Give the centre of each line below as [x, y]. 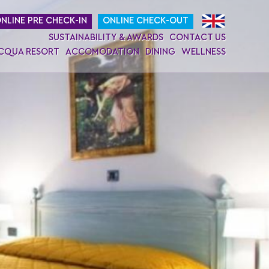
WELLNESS [204, 52]
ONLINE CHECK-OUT [146, 20]
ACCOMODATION [102, 52]
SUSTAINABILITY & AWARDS [106, 37]
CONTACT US [198, 37]
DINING [160, 52]
